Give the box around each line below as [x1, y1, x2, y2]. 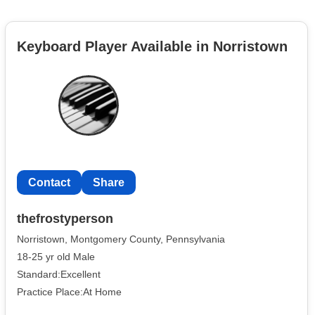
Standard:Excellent [17, 268, 101, 280]
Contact [28, 176, 70, 188]
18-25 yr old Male [17, 250, 95, 262]
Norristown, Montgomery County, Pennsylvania [17, 233, 225, 245]
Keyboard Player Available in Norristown [17, 38, 288, 54]
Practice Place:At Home [17, 285, 122, 297]
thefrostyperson [17, 212, 113, 226]
